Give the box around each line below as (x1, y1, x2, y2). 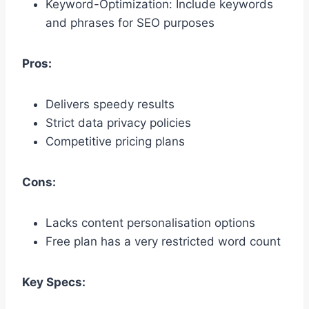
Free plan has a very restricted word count (46, 235, 281, 249)
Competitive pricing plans (46, 134, 185, 149)
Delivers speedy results (46, 97, 175, 112)
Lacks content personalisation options (46, 216, 255, 230)
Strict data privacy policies (46, 116, 191, 130)
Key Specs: (22, 275, 86, 290)
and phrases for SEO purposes (46, 16, 215, 30)
